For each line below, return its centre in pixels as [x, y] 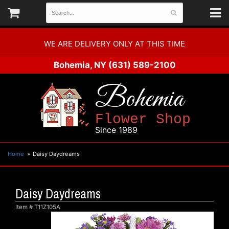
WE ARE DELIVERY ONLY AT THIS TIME [114, 44]
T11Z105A [47, 207]
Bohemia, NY [80, 65]
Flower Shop [143, 120]
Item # [25, 207]
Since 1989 [116, 130]
